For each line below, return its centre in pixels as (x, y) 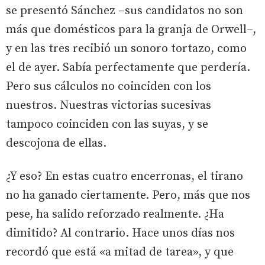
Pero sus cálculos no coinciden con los (109, 87)
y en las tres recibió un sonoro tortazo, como (126, 49)
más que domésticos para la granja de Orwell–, (131, 30)
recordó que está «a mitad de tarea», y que (120, 252)
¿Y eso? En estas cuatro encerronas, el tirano (125, 177)
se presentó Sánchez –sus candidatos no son (125, 11)
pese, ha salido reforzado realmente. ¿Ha (115, 214)
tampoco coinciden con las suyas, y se (107, 125)
